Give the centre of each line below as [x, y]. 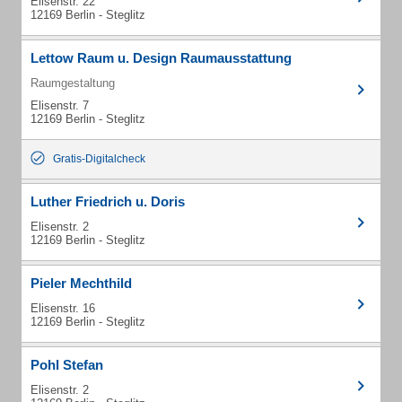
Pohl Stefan [67, 365]
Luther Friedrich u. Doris [108, 201]
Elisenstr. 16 [63, 308]
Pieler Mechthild [81, 283]
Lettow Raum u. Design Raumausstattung [161, 58]
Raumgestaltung [73, 83]
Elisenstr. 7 [60, 105]
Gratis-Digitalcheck [99, 159]
